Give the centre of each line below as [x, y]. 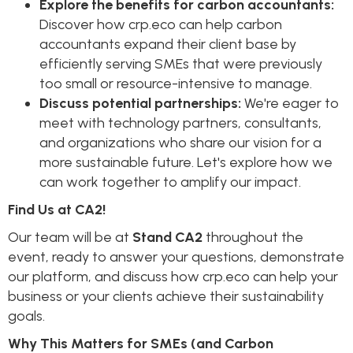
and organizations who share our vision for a [180, 142]
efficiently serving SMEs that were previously [181, 63]
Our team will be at [70, 237]
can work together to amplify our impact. [170, 182]
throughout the [253, 237]
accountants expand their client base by [168, 44]
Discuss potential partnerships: [140, 103]
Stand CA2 [167, 237]
